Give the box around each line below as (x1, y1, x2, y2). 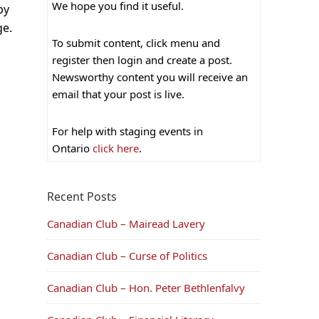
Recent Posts (47, 188, 117, 204)
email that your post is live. (52, 86, 184, 101)
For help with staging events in (52, 123, 203, 138)
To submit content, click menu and (52, 35, 220, 50)
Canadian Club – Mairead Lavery (47, 216, 205, 231)
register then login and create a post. (52, 52, 232, 67)
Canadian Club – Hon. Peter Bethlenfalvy (47, 280, 245, 295)
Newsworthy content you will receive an (52, 69, 248, 84)
